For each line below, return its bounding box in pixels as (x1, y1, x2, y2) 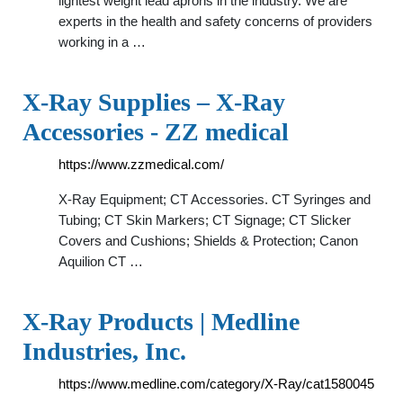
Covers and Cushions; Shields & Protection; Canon (58, 233, 358, 248)
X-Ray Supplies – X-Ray (22, 88, 285, 116)
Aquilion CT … (58, 254, 143, 269)
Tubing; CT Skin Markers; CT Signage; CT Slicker (58, 212, 351, 228)
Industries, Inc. (22, 337, 186, 365)
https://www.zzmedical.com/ (58, 157, 224, 172)
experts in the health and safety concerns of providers (58, 13, 372, 29)
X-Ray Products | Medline (22, 308, 300, 336)
